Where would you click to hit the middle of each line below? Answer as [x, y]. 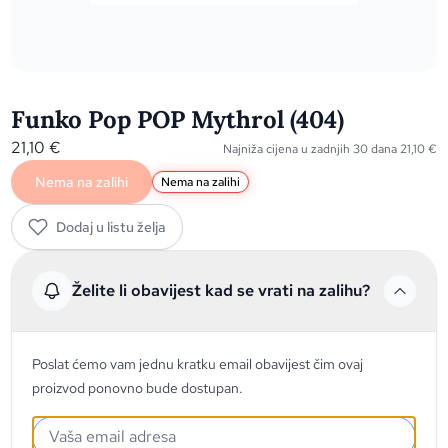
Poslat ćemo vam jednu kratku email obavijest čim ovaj [198, 364]
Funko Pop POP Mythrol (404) [178, 119]
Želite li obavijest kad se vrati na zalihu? [221, 290]
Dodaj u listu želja [111, 227]
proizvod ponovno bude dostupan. [138, 388]
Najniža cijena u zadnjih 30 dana [311, 149]
